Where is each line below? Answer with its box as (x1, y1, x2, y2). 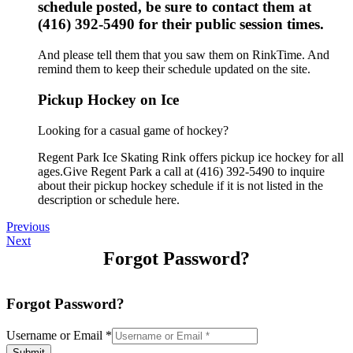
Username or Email (6, 328, 106, 342)
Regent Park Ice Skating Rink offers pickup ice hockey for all (38, 150, 344, 164)
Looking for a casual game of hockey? (38, 123, 229, 137)
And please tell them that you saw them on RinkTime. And (38, 48, 329, 62)
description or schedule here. (38, 192, 180, 206)
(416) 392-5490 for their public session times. (38, 16, 324, 33)
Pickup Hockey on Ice (38, 91, 179, 108)
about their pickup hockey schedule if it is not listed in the (38, 178, 323, 192)
